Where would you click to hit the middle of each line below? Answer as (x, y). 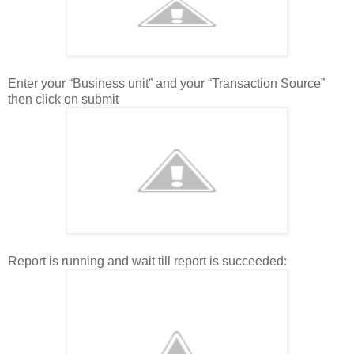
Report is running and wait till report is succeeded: (147, 262)
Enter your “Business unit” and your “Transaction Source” (166, 84)
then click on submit (63, 100)
